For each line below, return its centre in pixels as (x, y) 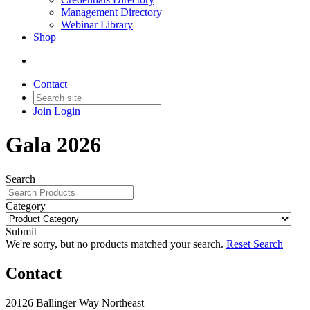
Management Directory (111, 12)
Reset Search (255, 244)
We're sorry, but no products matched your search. (115, 244)
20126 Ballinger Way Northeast (75, 302)
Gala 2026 (53, 145)
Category (26, 206)
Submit (21, 231)
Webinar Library (97, 25)
